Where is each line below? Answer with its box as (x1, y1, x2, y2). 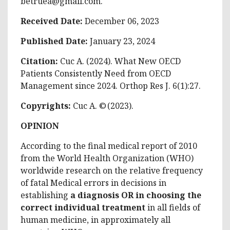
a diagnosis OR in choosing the (70, 189, 201, 201)
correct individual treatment (21, 201, 145, 213)
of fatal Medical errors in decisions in (21, 177, 166, 188)
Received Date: (21, 15, 85, 27)
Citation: (21, 55, 58, 67)
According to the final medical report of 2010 (21, 140, 197, 151)
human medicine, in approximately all (21, 214, 170, 225)
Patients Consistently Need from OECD (21, 67, 171, 79)
